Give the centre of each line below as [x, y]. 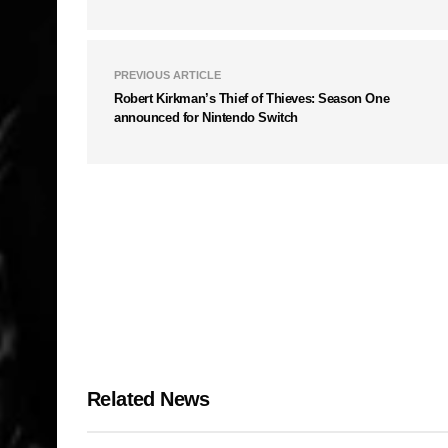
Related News [148, 398]
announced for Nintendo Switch [206, 117]
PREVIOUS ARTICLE [167, 75]
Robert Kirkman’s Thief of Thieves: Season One [252, 98]
